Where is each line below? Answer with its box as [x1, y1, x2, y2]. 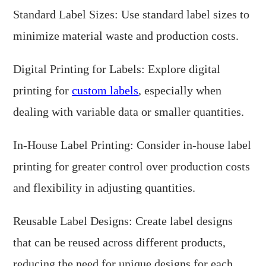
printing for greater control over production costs [13, 160, 251, 173]
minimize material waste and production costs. [13, 29, 239, 43]
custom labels [72, 84, 139, 97]
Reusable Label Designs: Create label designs [13, 214, 233, 228]
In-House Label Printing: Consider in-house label [13, 138, 252, 152]
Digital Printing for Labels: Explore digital [13, 62, 221, 76]
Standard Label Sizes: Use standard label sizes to [13, 8, 250, 21]
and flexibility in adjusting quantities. [13, 181, 196, 195]
